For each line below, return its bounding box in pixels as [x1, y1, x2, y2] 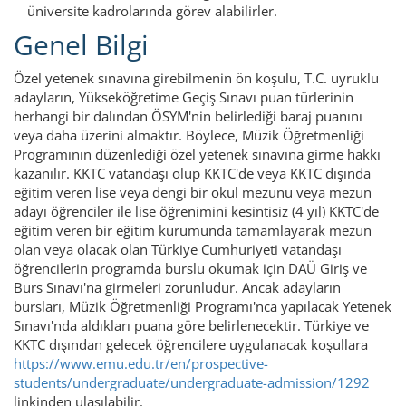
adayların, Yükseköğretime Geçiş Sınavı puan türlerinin [14, 87, 353, 106]
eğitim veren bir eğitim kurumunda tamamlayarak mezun [14, 220, 372, 239]
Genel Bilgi [14, 25, 149, 63]
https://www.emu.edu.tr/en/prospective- [14, 353, 268, 372]
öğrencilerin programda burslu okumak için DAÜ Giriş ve [14, 258, 367, 277]
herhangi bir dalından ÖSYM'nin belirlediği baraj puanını [14, 106, 362, 125]
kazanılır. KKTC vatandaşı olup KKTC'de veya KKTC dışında [14, 163, 371, 182]
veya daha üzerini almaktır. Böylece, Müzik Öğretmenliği [14, 125, 364, 144]
